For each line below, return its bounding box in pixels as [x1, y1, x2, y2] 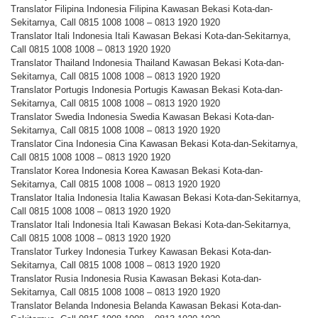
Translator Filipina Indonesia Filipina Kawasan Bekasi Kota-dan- [11, 4, 273, 15]
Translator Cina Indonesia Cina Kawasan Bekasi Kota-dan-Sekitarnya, [11, 138, 298, 150]
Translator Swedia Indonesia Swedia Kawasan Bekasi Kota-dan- [11, 111, 274, 123]
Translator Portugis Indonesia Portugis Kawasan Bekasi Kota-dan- [11, 84, 283, 96]
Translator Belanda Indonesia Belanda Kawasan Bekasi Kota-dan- [11, 300, 281, 312]
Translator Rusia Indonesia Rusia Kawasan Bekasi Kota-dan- [11, 273, 261, 285]
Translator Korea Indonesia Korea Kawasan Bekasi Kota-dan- [11, 165, 263, 177]
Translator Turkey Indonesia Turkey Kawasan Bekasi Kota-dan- [11, 246, 271, 258]
